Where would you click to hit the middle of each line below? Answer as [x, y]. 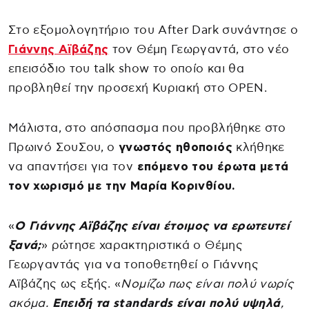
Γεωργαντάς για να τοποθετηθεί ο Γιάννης [134, 264]
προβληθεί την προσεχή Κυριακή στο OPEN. [138, 88]
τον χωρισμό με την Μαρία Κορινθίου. [122, 186]
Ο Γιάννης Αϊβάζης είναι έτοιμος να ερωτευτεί [152, 226]
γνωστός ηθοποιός [176, 147]
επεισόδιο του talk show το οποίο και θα [127, 68]
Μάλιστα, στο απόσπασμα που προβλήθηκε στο [147, 128]
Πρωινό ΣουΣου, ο [64, 147]
